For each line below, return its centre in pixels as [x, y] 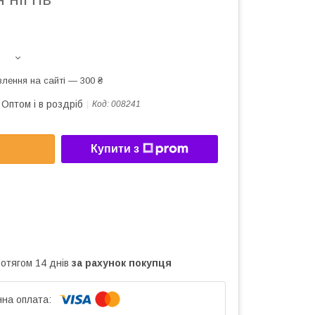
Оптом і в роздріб [42, 104]
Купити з [115, 149]
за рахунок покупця [122, 263]
